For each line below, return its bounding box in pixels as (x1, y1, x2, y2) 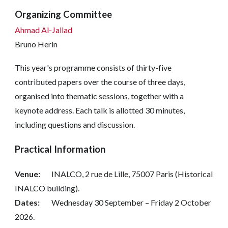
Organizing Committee (15, 8, 112, 20)
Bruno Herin (15, 39, 58, 49)
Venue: (15, 168, 41, 179)
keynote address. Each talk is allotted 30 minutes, (15, 105, 185, 115)
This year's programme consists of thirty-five (15, 62, 172, 72)
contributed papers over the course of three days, (15, 76, 186, 87)
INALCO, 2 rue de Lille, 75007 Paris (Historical (51, 168, 213, 179)
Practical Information (15, 143, 106, 155)
